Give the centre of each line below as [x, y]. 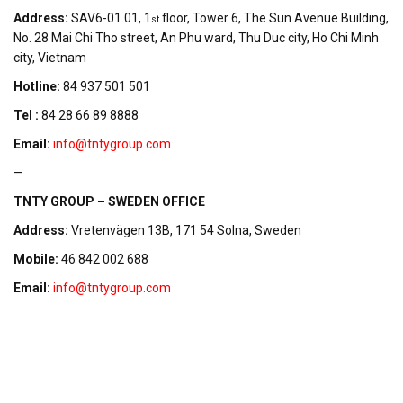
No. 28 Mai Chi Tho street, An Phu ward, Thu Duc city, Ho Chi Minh [196, 38]
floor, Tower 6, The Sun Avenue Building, [274, 18]
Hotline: [38, 87]
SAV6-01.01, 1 [111, 18]
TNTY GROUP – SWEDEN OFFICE [109, 202]
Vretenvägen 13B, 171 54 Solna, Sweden [186, 231]
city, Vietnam [50, 58]
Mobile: [37, 260]
